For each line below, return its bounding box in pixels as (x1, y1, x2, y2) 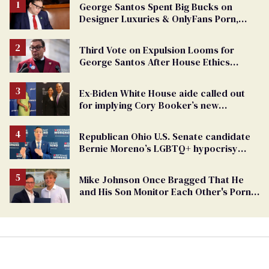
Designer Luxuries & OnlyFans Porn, (79, 11, 238, 25)
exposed (79, 154, 118, 168)
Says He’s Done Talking (79, 23, 182, 37)
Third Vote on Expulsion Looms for (79, 43, 234, 56)
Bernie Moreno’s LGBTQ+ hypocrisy (79, 142, 238, 156)
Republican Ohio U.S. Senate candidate (79, 130, 250, 144)
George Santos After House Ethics (79, 55, 230, 68)
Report (79, 67, 110, 80)
